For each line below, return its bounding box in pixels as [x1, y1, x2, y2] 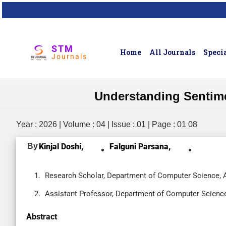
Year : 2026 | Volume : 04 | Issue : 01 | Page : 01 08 [16, 120, 197, 129]
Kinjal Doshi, [39, 142, 83, 151]
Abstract [26, 212, 57, 221]
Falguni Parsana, [109, 142, 171, 151]
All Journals [149, 47, 196, 57]
